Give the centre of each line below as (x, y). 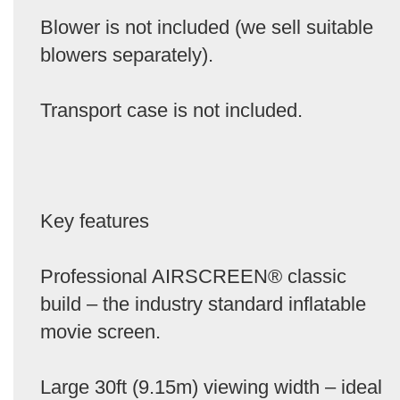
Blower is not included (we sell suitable (207, 27)
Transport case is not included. (171, 110)
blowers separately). (127, 54)
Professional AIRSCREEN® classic (193, 276)
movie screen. (100, 331)
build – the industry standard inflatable (203, 304)
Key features (95, 221)
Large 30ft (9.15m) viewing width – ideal (211, 387)
